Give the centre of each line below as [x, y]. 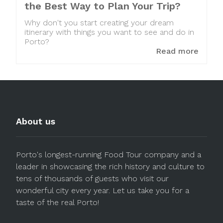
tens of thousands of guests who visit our [92, 179]
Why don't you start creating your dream [99, 23]
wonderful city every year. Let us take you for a [103, 191]
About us [36, 121]
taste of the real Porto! [57, 203]
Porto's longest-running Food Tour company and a [109, 155]
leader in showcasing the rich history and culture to [110, 167]
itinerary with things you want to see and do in [109, 32]
